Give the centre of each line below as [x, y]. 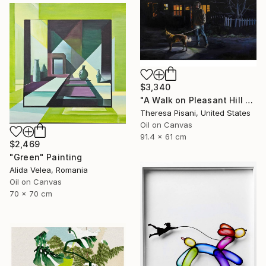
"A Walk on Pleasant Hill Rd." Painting [249, 100]
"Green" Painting [46, 157]
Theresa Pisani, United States [195, 113]
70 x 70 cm [31, 194]
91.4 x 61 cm [163, 136]
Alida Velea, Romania [49, 170]
